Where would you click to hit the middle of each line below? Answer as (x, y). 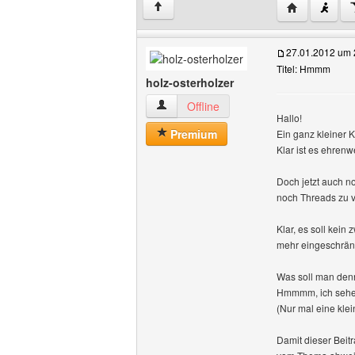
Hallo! (289, 118)
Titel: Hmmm (303, 69)
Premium (192, 134)
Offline (203, 106)
